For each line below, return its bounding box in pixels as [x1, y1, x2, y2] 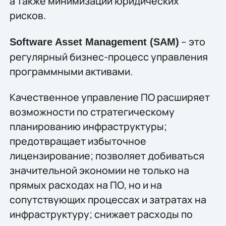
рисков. [9, 9, 46, 23]
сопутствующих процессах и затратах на [9, 193, 206, 207]
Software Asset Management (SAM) [9, 36, 179, 47]
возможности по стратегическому [9, 105, 175, 119]
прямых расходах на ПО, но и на [9, 178, 162, 192]
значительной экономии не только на [9, 163, 189, 178]
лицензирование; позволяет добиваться [9, 149, 204, 163]
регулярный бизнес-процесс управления [9, 49, 208, 64]
